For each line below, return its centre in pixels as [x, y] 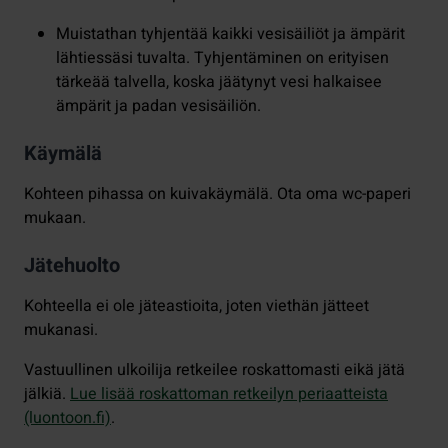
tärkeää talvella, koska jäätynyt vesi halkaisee [219, 81]
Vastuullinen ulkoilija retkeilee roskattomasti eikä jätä [214, 369]
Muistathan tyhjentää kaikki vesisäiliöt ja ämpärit [230, 33]
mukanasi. [61, 329]
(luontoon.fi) [67, 417]
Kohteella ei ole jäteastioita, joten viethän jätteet [196, 305]
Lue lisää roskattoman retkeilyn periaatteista [229, 393]
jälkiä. [47, 393]
